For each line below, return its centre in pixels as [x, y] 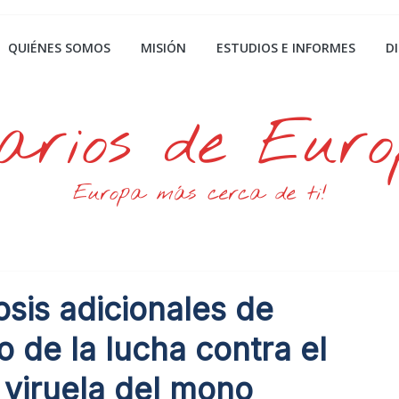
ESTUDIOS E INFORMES [286, 48]
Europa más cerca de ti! [199, 194]
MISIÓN [163, 48]
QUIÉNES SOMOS [59, 48]
